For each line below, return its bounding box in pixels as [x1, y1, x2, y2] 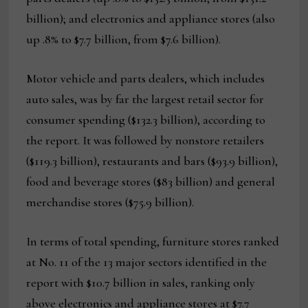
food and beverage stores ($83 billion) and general [26, 174, 276, 190]
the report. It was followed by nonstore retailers [26, 133, 265, 148]
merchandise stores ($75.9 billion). [26, 195, 195, 210]
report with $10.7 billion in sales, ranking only [26, 275, 256, 291]
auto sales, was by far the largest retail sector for [26, 91, 265, 107]
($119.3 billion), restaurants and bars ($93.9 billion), [26, 153, 278, 169]
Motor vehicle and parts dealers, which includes [26, 71, 265, 87]
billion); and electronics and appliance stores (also [26, 11, 276, 27]
